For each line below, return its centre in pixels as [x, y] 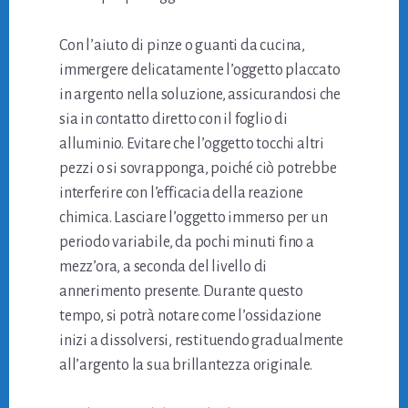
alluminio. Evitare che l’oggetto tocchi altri [192, 143]
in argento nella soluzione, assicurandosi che [200, 94]
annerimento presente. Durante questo [181, 291]
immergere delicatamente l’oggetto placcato [200, 70]
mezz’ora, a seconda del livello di [163, 266]
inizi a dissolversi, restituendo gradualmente [202, 340]
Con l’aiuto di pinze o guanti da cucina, [183, 45]
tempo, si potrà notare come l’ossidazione [190, 316]
